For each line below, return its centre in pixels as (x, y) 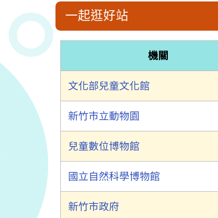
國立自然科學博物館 (114, 176)
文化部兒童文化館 (109, 86)
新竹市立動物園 (104, 116)
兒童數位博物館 (104, 146)
